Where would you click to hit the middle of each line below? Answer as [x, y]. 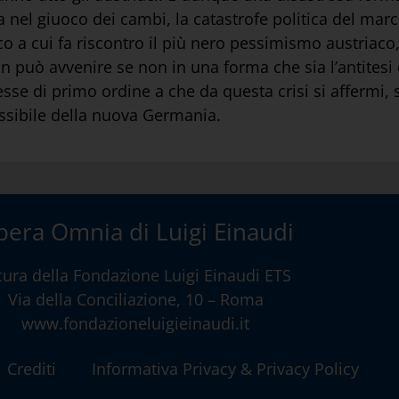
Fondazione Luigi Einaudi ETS [182, 275]
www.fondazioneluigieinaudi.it [135, 323]
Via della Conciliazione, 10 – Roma [135, 299]
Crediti [31, 369]
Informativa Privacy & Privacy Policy [225, 369]
